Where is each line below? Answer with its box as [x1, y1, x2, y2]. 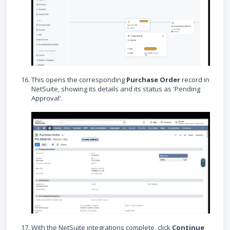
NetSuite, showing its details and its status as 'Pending [31, 84, 200, 94]
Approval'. [31, 93, 63, 103]
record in [180, 75, 209, 85]
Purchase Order [126, 75, 180, 85]
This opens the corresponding [31, 75, 126, 85]
